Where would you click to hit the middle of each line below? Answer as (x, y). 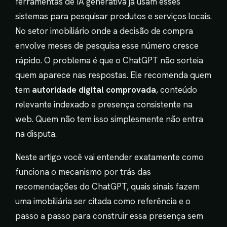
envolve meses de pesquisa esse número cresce (107, 45)
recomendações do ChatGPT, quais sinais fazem (107, 186)
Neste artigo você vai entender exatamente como (109, 157)
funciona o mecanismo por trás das (83, 172)
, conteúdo (177, 89)
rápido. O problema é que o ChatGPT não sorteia (109, 60)
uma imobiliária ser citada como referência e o (103, 201)
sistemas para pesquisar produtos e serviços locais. (113, 16)
